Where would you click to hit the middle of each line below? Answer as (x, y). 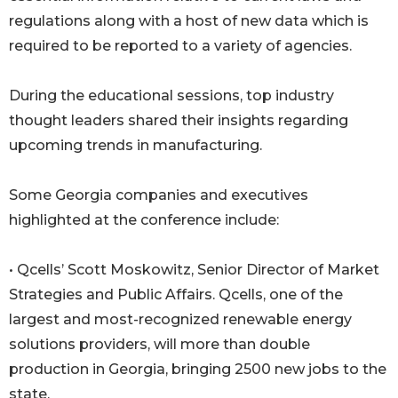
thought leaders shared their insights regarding (179, 121)
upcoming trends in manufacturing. (135, 146)
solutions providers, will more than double (159, 345)
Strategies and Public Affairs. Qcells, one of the (176, 295)
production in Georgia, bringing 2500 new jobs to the (198, 370)
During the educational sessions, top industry (171, 96)
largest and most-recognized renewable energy (180, 320)
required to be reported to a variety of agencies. (180, 46)
